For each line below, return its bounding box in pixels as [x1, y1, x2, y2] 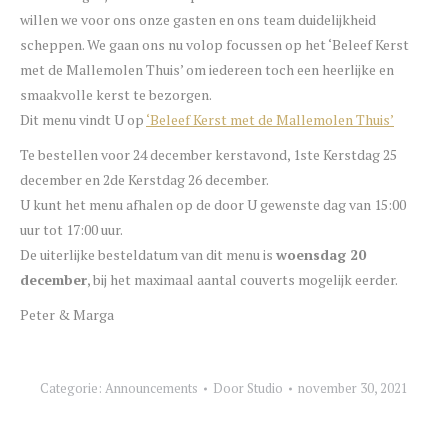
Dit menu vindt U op [20, 110, 146, 129]
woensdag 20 [276, 245, 366, 264]
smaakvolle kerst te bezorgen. [20, 85, 212, 104]
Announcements [105, 379, 198, 397]
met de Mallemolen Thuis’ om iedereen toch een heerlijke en [20, 60, 394, 79]
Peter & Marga [20, 305, 114, 324]
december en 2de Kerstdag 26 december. [20, 170, 269, 189]
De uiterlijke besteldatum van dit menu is [20, 245, 276, 264]
